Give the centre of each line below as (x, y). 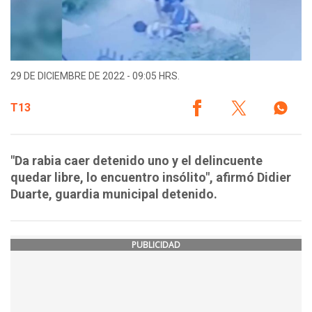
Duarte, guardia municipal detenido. (114, 194)
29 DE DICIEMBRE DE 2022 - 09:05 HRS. (95, 76)
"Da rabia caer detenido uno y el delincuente (136, 161)
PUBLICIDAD (156, 245)
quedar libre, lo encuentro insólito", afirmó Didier (151, 178)
